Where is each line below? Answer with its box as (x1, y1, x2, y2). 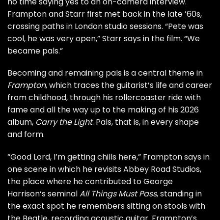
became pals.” (7, 45, 63, 56)
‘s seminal (40, 188, 80, 200)
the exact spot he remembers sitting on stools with (7, 200, 205, 212)
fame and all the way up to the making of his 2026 (7, 104, 199, 116)
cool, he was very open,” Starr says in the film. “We (7, 32, 200, 44)
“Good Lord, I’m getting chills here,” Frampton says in (7, 151, 210, 163)
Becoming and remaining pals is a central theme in (7, 67, 203, 79)
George (143, 176, 173, 188)
